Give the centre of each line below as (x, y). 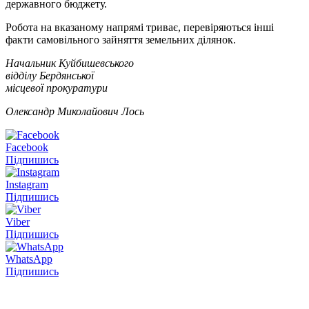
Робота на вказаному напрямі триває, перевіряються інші (140, 27)
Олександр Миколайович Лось (75, 111)
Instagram (27, 184)
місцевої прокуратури (57, 88)
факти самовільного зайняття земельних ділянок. (121, 39)
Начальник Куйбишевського (70, 63)
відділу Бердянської (50, 75)
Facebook (27, 147)
